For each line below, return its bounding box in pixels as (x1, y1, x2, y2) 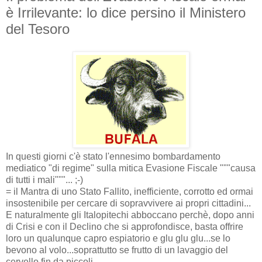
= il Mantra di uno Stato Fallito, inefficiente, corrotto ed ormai (6, 186, 253, 196)
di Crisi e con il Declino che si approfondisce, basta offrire (6, 221, 243, 232)
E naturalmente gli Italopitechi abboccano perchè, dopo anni (6, 209, 254, 220)
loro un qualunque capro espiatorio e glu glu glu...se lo (6, 233, 230, 243)
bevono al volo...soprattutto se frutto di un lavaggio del (6, 244, 228, 255)
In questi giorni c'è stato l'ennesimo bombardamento (6, 151, 220, 161)
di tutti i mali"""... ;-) (6, 174, 83, 185)
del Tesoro (6, 21, 70, 37)
